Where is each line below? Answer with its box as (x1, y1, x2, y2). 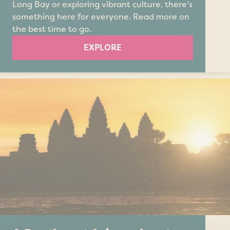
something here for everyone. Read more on (12, 11, 189, 23)
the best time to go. (12, 24, 91, 35)
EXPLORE (84, 42, 122, 53)
